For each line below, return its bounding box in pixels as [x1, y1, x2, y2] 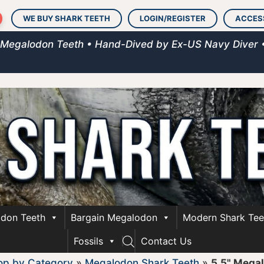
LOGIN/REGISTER [140, 14, 206, 23]
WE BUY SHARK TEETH [23, 14, 110, 23]
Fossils [73, 235, 103, 247]
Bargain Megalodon [71, 212, 157, 223]
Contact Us [140, 235, 192, 247]
